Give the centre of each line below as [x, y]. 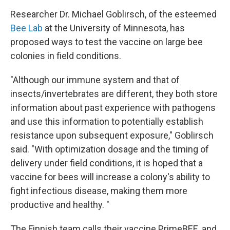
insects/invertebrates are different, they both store [114, 94]
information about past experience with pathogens [113, 108]
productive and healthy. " [60, 205]
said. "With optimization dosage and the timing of [110, 149]
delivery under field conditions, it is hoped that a [107, 163]
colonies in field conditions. [66, 56]
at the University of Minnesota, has [114, 28]
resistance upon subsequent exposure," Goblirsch [112, 135]
